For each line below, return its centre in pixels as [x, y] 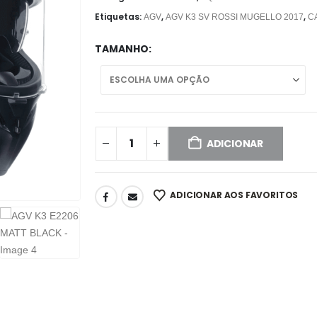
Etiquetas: [119, 17]
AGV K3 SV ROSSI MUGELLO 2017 [234, 17]
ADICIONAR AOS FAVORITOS [234, 195]
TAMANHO [121, 49]
